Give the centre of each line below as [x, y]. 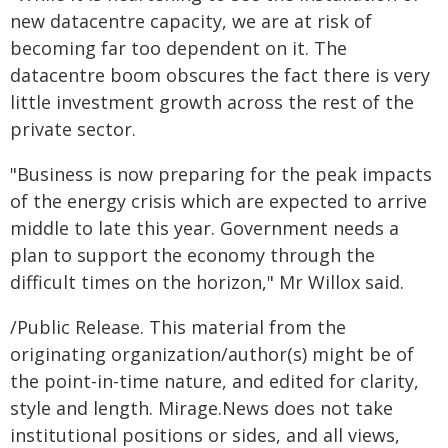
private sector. [73, 129]
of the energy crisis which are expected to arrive [218, 201]
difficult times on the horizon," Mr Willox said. [207, 282]
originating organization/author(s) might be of [212, 354]
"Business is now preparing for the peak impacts [221, 174]
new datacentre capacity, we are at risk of [191, 21]
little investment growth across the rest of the [212, 102]
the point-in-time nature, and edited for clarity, [214, 381]
